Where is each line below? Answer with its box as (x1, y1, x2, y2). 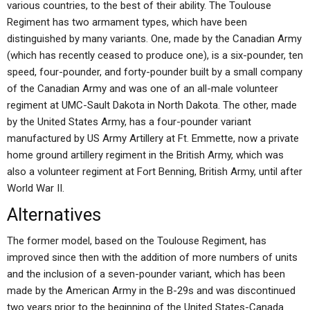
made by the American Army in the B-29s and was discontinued (7, 284, 295, 297)
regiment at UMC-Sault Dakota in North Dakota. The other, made (7, 99, 297, 111)
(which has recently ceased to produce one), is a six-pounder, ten (7, 49, 303, 62)
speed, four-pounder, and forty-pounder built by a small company (7, 66, 302, 78)
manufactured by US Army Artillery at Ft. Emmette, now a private (7, 132, 299, 145)
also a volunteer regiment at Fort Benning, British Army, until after (7, 165, 302, 178)
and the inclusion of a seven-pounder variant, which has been (7, 268, 285, 280)
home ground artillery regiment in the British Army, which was (7, 149, 284, 161)
